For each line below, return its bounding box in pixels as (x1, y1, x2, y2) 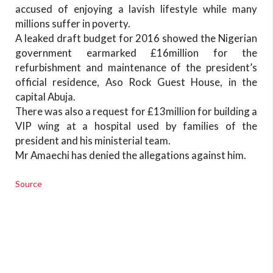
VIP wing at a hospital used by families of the (15, 119, 257, 132)
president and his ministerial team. (15, 133, 171, 147)
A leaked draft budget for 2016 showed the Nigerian (15, 31, 257, 44)
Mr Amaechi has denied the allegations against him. (15, 148, 246, 161)
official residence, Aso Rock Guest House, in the (15, 75, 257, 88)
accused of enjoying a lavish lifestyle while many (15, 2, 257, 15)
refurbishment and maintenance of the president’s (15, 60, 257, 74)
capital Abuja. (15, 90, 77, 103)
